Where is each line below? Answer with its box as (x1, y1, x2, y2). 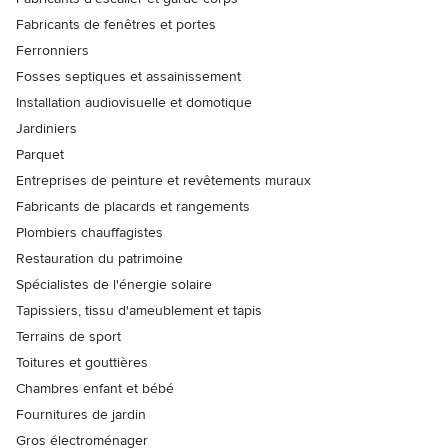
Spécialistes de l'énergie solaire (16, 276, 212, 294)
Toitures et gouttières (16, 354, 148, 372)
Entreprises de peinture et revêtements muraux (16, 172, 311, 190)
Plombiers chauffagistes (16, 224, 163, 242)
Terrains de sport (16, 328, 121, 346)
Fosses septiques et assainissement (16, 68, 241, 86)
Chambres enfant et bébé (16, 380, 174, 398)
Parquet (16, 146, 64, 164)
